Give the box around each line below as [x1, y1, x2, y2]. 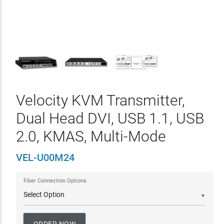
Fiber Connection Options [23, 177, 86, 184]
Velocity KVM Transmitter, [15, 91, 185, 109]
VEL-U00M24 [15, 151, 74, 163]
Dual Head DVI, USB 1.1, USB [15, 109, 204, 127]
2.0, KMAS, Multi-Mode [15, 127, 166, 145]
